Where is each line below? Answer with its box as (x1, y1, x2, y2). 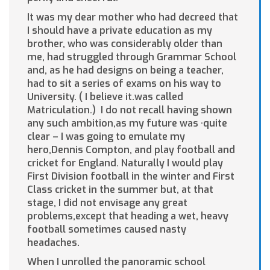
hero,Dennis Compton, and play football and (27, 143, 235, 157)
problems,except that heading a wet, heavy (27, 210, 228, 223)
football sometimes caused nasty (27, 223, 186, 236)
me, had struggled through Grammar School (27, 51, 236, 64)
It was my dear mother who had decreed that (27, 11, 238, 24)
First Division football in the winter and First (27, 170, 234, 183)
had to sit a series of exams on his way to (27, 77, 221, 90)
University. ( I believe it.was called (27, 90, 183, 104)
